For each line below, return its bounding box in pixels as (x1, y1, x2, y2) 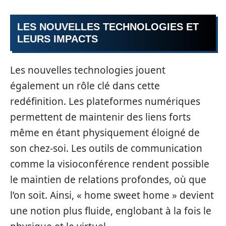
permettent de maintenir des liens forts (10, 110, 191, 124)
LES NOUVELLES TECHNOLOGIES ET (17, 21, 199, 32)
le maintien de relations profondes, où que (10, 173, 206, 186)
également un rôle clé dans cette (10, 79, 160, 92)
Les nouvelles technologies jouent (10, 63, 165, 77)
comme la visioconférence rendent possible (10, 157, 209, 171)
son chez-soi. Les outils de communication (10, 141, 202, 155)
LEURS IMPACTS (17, 33, 98, 44)
